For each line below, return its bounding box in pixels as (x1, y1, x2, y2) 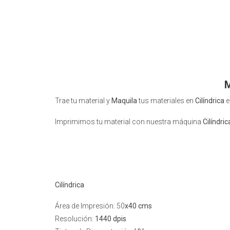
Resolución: (55, 215, 95, 223)
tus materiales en (137, 97, 195, 105)
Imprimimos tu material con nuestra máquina (55, 118, 203, 126)
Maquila (110, 97, 137, 105)
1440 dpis (95, 215, 126, 223)
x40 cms (125, 202, 152, 210)
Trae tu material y (55, 97, 110, 105)
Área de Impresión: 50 (55, 202, 125, 210)
